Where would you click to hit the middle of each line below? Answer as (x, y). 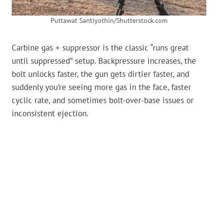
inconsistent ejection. (50, 113)
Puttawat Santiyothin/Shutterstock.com (109, 20)
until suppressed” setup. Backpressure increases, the (104, 61)
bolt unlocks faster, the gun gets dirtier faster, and (100, 74)
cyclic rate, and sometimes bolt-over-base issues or (103, 100)
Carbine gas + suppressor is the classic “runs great (100, 48)
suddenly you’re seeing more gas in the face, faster (101, 87)
